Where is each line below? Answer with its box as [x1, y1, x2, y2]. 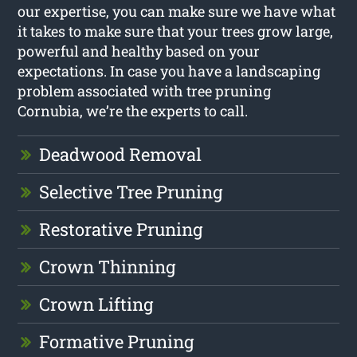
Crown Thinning [39, 254, 176, 278]
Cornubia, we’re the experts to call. [18, 100, 249, 120]
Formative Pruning [39, 329, 194, 353]
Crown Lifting [39, 292, 154, 316]
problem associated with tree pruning [18, 80, 272, 100]
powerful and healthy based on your [18, 41, 261, 61]
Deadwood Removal [39, 142, 202, 166]
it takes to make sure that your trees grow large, [18, 21, 334, 41]
